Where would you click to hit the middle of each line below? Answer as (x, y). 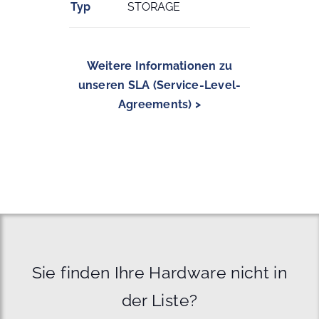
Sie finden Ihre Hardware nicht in (159, 272)
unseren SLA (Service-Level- (159, 85)
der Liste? (159, 300)
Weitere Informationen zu (159, 66)
